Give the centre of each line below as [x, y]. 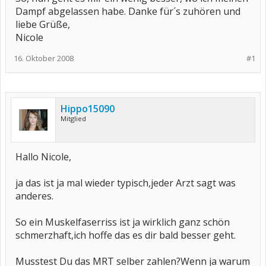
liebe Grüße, [43, 24]
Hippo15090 [88, 109]
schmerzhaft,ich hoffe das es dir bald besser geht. [126, 235]
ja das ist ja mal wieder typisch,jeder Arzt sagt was [126, 183]
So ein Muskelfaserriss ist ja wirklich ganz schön [123, 222]
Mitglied [73, 118]
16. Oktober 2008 [44, 58]
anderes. [34, 196]
